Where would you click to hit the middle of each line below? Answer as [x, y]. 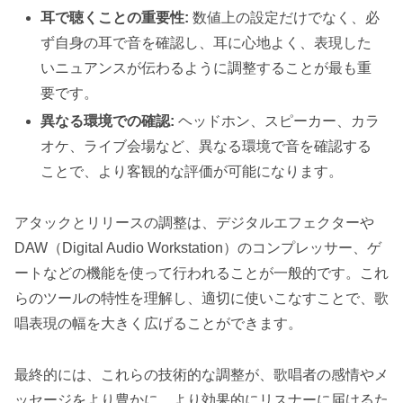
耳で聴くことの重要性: [115, 18]
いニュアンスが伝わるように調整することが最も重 [206, 68]
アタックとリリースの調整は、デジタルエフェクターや [194, 223]
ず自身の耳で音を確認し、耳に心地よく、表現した [206, 43]
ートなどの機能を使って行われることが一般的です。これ [201, 273]
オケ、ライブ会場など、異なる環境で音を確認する [206, 147]
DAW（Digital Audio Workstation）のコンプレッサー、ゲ [198, 248]
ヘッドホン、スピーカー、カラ [278, 121]
